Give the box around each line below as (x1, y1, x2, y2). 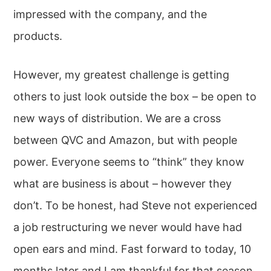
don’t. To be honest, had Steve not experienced (13, 199, 258, 212)
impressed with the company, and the (13, 8, 207, 21)
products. (13, 30, 63, 43)
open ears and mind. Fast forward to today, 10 (13, 243, 252, 256)
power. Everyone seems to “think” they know (13, 155, 245, 169)
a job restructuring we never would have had (13, 221, 243, 234)
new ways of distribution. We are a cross (13, 112, 221, 125)
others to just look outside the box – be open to (13, 90, 257, 103)
